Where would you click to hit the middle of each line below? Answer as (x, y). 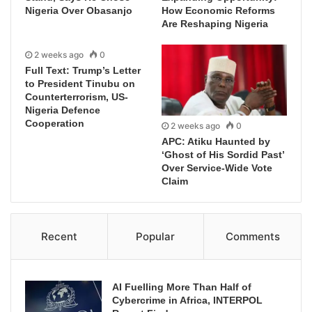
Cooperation (55, 123)
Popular (156, 236)
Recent (59, 236)
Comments (252, 236)
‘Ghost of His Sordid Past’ (223, 154)
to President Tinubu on (80, 83)
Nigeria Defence (63, 110)
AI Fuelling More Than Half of (182, 287)
